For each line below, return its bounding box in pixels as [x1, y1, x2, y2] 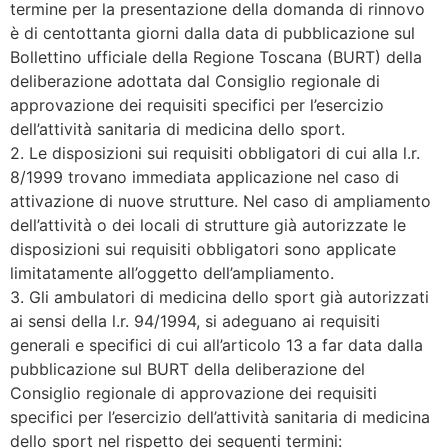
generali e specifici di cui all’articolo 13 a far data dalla [10, 335, 423, 356]
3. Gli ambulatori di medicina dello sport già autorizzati [10, 287, 429, 308]
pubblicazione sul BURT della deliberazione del [10, 359, 365, 380]
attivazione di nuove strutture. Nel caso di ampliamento [10, 191, 431, 212]
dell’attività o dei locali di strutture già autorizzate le [10, 215, 406, 236]
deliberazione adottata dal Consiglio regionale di [10, 71, 380, 92]
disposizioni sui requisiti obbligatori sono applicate [10, 239, 396, 260]
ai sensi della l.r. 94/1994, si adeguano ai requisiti [10, 311, 380, 332]
